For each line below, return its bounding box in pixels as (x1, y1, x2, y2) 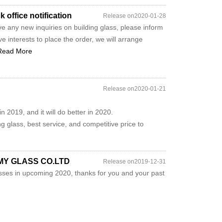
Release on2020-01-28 (103, 12, 166, 19)
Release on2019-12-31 (103, 158, 166, 165)
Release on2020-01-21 (103, 85, 166, 92)
